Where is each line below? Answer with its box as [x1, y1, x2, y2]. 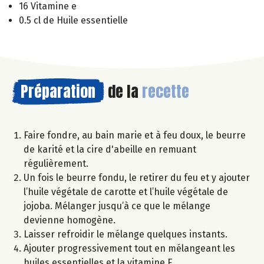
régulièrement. [24, 158, 88, 170]
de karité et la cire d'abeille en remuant [24, 144, 196, 156]
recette [142, 80, 189, 104]
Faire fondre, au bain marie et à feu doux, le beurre [24, 130, 246, 141]
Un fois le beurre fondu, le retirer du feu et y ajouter [24, 172, 250, 184]
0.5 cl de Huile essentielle [19, 15, 128, 27]
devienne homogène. [24, 214, 115, 226]
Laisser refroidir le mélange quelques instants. [24, 229, 227, 240]
